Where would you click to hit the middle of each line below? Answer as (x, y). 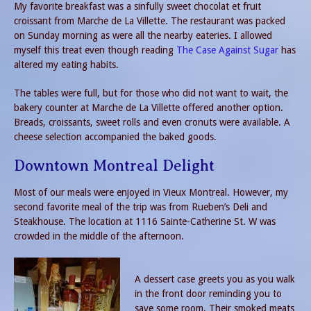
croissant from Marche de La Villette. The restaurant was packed (150, 20)
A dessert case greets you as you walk (215, 279)
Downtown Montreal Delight (114, 165)
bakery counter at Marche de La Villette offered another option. (149, 107)
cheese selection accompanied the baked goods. (115, 136)
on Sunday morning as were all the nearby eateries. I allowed (143, 35)
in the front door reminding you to (208, 294)
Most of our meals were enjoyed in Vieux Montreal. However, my (151, 193)
